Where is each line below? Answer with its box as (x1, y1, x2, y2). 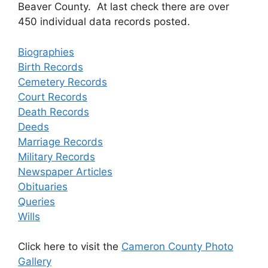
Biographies (18, 45, 74, 58)
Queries (18, 195, 55, 208)
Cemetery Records (18, 75, 107, 88)
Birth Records (18, 60, 83, 73)
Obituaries (18, 180, 68, 193)
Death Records (18, 105, 89, 118)
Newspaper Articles (18, 165, 112, 178)
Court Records (18, 90, 87, 103)
